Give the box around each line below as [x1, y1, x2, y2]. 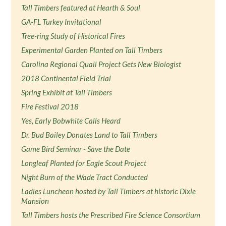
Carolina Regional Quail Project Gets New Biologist [21, 60, 182, 69]
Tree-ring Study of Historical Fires [21, 31, 126, 40]
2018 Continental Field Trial [21, 74, 111, 83]
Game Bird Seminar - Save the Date [21, 144, 131, 153]
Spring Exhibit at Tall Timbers [21, 88, 112, 97]
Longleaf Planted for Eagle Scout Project [21, 158, 147, 167]
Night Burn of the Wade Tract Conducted [21, 173, 148, 182]
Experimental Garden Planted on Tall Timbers [21, 45, 163, 54]
